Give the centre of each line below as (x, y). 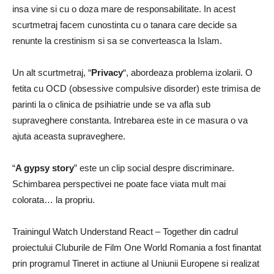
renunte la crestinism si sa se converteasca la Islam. (117, 41)
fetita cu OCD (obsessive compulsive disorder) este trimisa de (136, 88)
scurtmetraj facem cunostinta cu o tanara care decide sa (124, 25)
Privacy (107, 72)
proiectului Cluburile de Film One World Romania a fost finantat (137, 247)
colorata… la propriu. (54, 200)
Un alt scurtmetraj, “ (52, 72)
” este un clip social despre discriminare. (154, 168)
